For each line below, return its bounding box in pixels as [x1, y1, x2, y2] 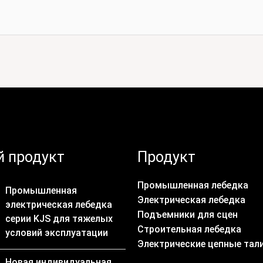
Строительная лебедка [137, 224, 241, 235]
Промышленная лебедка [137, 180, 248, 191]
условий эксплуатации [5, 227, 108, 239]
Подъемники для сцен [137, 209, 238, 221]
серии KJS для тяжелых [5, 213, 113, 225]
